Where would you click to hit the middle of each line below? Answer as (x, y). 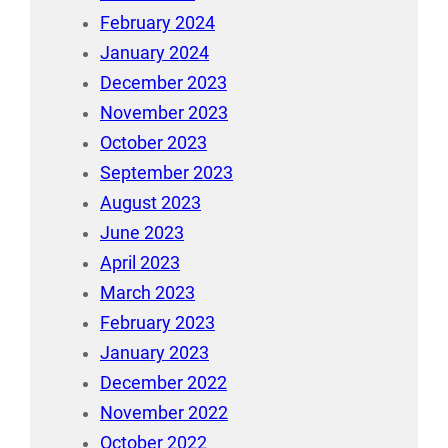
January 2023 (154, 352)
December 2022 (163, 382)
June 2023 (142, 232)
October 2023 (153, 142)
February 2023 (157, 322)
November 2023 (164, 112)
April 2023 (140, 262)
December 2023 (163, 82)
